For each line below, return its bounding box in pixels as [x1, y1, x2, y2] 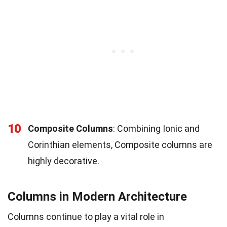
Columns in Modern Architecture [8, 189, 187, 204]
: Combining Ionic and [113, 123, 200, 134]
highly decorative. [28, 155, 99, 166]
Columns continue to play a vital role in [8, 211, 164, 222]
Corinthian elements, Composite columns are [28, 139, 212, 150]
